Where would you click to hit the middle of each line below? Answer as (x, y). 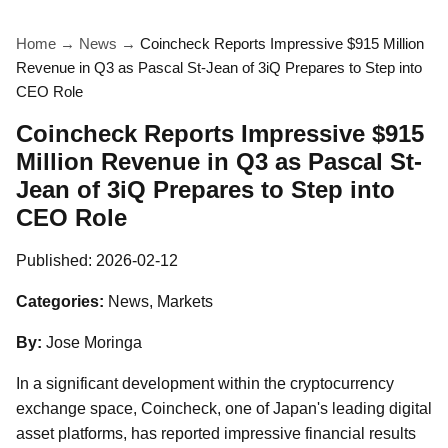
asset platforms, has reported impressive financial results (216, 433)
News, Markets (160, 301)
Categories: (60, 301)
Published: (56, 260)
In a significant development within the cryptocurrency (205, 383)
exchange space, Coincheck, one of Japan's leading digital (224, 408)
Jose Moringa (94, 342)
